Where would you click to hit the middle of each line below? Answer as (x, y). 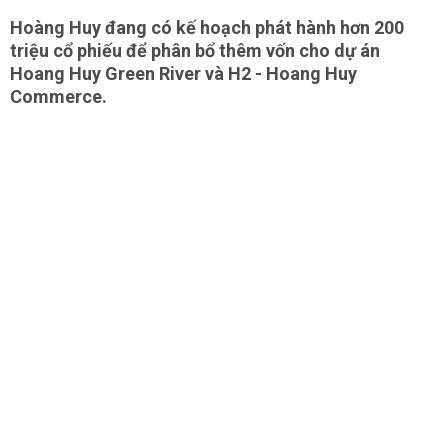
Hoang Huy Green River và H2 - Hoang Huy (183, 73)
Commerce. (58, 96)
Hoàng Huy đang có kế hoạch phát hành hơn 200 (207, 27)
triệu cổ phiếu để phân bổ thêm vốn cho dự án (195, 50)
